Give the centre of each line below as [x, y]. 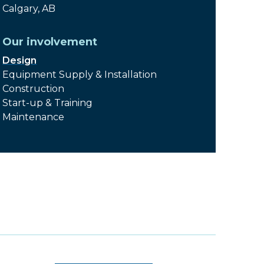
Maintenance [34, 117]
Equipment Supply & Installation [80, 75]
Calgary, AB [29, 9]
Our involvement [50, 42]
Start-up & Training [48, 103]
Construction [34, 89]
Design [20, 60]
